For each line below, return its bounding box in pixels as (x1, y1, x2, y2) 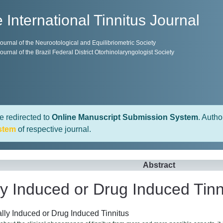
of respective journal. (16, 125, 91, 133)
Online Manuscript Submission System (52, 113, 198, 121)
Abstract (142, 161, 175, 169)
